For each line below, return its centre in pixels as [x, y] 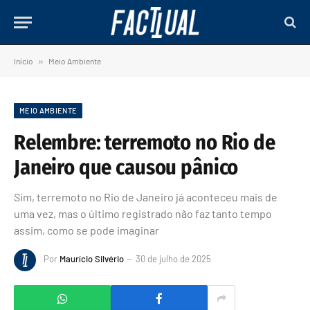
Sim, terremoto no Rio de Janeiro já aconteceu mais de [146, 197]
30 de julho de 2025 [173, 259]
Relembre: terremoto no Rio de [145, 143]
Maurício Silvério [92, 259]
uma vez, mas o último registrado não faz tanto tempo [143, 213]
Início [24, 61]
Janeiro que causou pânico [126, 167]
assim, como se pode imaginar [86, 230]
